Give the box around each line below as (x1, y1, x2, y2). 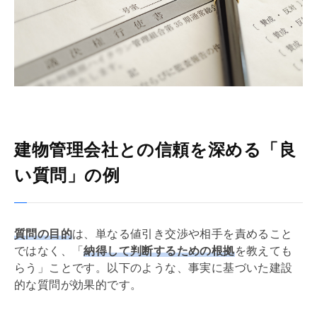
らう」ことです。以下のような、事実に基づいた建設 (14, 261, 293, 274)
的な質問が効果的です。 (14, 278, 142, 291)
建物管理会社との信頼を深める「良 (14, 139, 296, 159)
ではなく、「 (14, 244, 84, 257)
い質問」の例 (14, 165, 120, 185)
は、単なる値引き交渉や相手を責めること (72, 227, 293, 240)
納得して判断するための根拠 (83, 244, 235, 257)
